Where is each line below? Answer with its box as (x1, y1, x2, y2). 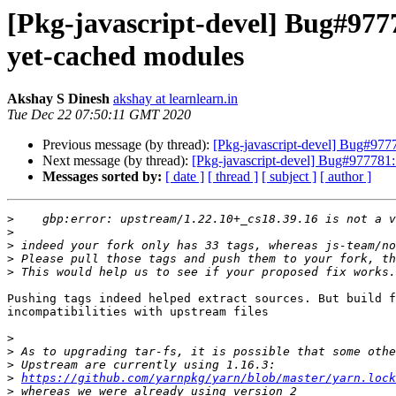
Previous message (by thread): (42, 137, 213, 153)
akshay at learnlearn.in (113, 91, 238, 107)
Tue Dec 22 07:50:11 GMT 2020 (7, 107, 191, 123)
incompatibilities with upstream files (7, 305, 269, 319)
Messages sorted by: (42, 169, 162, 185)
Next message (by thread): (42, 153, 192, 169)
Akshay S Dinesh (7, 91, 110, 107)
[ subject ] (262, 169, 316, 185)
